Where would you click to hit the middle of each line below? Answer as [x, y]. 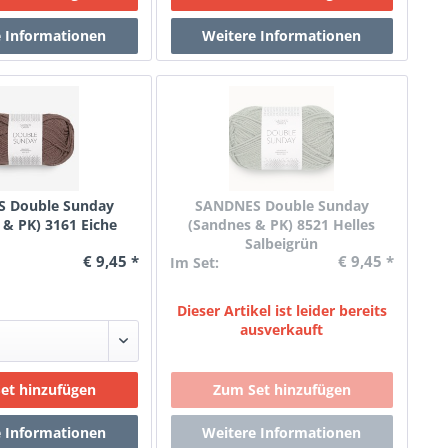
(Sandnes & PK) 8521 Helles [282, 224]
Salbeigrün [282, 243]
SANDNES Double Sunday [281, 205]
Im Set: [194, 262]
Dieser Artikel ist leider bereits [281, 310]
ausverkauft [282, 329]
